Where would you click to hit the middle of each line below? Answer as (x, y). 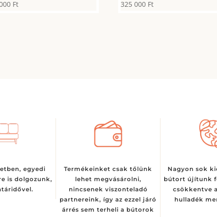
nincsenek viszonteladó (108, 189)
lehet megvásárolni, (108, 179)
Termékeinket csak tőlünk (108, 169)
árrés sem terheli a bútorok (108, 209)
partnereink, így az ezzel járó (108, 199)
